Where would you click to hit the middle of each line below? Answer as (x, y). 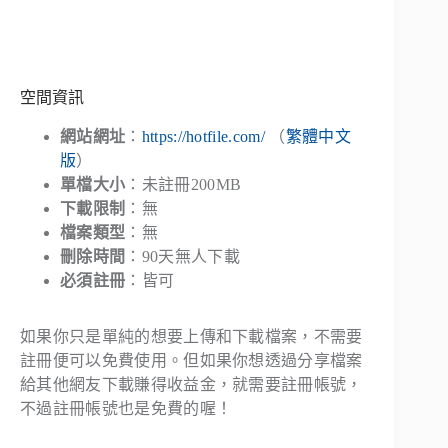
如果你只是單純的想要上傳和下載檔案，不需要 (191, 336)
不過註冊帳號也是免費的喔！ (126, 408)
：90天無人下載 (182, 256)
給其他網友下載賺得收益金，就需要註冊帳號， (191, 384)
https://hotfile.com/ (203, 136)
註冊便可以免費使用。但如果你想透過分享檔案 (191, 360)
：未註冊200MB (183, 184)
